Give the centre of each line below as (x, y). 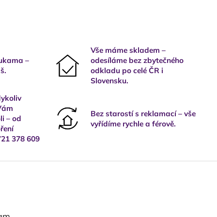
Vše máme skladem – (128, 50)
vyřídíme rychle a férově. (133, 124)
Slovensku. (109, 81)
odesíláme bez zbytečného (137, 61)
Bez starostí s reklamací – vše (143, 113)
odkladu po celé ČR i (127, 71)
